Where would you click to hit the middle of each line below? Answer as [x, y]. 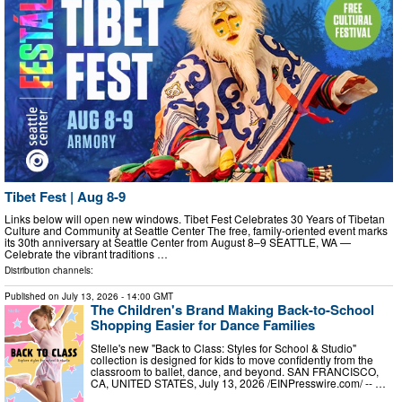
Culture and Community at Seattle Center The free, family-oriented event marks [196, 231]
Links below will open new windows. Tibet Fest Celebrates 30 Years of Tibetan [195, 219]
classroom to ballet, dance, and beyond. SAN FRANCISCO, [235, 371]
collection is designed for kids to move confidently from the [232, 360]
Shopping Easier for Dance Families [203, 325]
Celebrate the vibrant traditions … [86, 254]
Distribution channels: [49, 271]
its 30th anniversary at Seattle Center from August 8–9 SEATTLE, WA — [178, 242]
